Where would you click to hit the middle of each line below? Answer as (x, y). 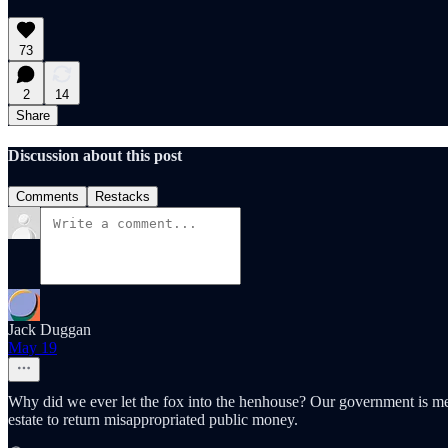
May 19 (32, 348)
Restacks (122, 197)
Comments (47, 197)
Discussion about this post (95, 156)
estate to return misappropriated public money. (153, 420)
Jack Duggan (49, 330)
